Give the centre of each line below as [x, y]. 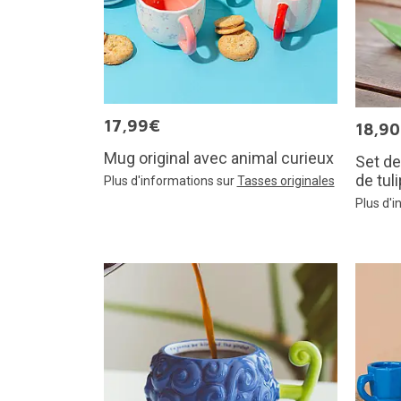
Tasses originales [286, 181]
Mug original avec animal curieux [218, 158]
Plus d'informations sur [170, 181]
